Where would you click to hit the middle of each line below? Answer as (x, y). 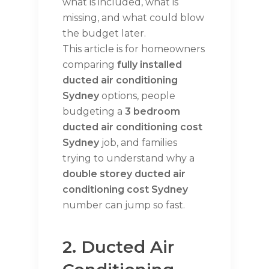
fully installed (150, 65)
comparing (90, 65)
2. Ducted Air (118, 247)
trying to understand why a (128, 159)
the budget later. (104, 34)
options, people (137, 96)
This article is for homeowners (134, 49)
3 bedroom (153, 112)
